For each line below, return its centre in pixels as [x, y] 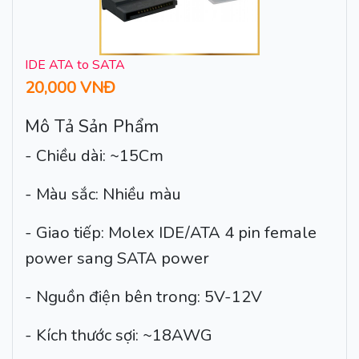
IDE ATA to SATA [75, 65]
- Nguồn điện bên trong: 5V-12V [143, 297]
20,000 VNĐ [70, 88]
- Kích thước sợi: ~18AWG [119, 336]
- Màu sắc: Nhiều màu [103, 195]
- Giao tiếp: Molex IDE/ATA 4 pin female [171, 233]
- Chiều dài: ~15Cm [94, 156]
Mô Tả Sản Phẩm [92, 127]
